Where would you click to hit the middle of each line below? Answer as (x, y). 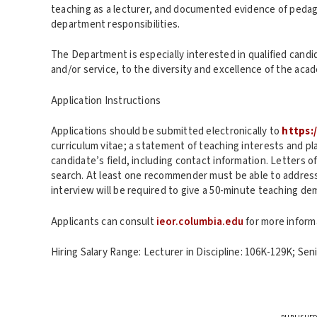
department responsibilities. (116, 24)
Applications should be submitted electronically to (167, 131)
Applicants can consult (104, 221)
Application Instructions (106, 100)
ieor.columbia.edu (200, 221)
